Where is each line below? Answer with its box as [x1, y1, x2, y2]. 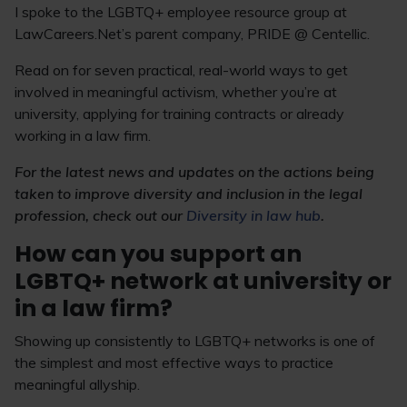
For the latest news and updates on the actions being [15, 163, 374, 181]
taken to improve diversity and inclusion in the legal [15, 184, 362, 203]
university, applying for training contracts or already [15, 104, 344, 123]
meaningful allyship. [15, 375, 140, 393]
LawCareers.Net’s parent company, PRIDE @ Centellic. [15, 25, 370, 43]
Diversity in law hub [186, 206, 321, 224]
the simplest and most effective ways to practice [15, 353, 333, 372]
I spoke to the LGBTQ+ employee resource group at [15, 3, 347, 21]
